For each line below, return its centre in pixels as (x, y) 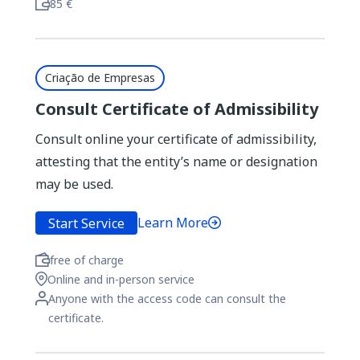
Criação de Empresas (100, 78)
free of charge (87, 260)
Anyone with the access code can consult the (167, 299)
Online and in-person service (121, 279)
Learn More (173, 223)
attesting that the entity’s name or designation (176, 162)
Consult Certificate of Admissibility (177, 109)
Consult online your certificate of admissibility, (176, 139)
